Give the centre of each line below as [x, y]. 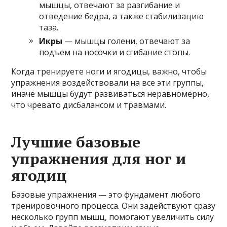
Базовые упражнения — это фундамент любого [106, 194]
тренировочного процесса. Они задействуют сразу [113, 205]
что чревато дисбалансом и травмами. [89, 105]
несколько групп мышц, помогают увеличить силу [113, 217]
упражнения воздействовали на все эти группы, [108, 82]
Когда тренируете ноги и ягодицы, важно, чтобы [109, 71]
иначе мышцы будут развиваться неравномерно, [110, 93]
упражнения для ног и [99, 158]
